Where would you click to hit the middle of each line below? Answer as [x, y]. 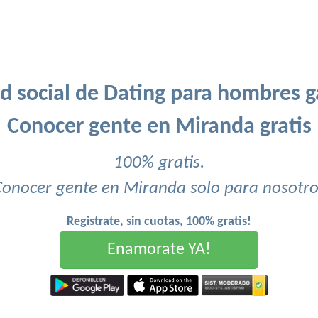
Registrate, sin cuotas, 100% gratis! [159, 222]
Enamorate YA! [159, 250]
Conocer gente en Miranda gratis [159, 127]
